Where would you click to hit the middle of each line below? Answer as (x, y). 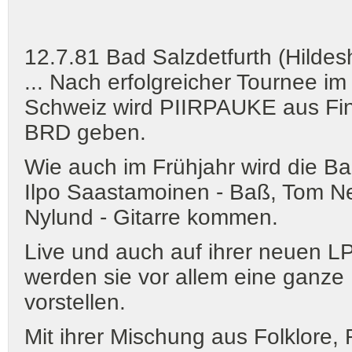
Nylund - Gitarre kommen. (151, 218)
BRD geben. (85, 133)
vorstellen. (75, 302)
